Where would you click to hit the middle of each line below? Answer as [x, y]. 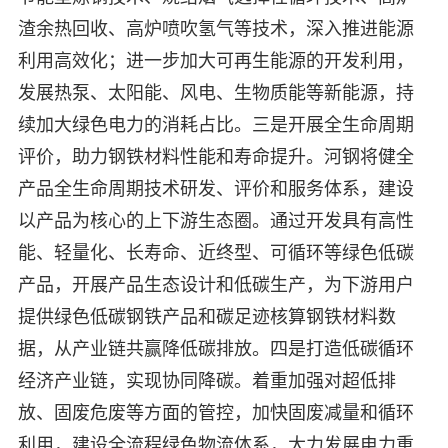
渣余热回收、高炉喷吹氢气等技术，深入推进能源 [215, 29]
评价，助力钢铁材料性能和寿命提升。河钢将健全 [215, 157]
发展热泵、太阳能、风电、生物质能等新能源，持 [215, 93]
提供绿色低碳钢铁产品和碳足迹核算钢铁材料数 [206, 317]
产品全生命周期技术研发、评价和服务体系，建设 [215, 189]
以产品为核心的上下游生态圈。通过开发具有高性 [215, 221]
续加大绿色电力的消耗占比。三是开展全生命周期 [215, 125]
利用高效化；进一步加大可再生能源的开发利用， [215, 61]
